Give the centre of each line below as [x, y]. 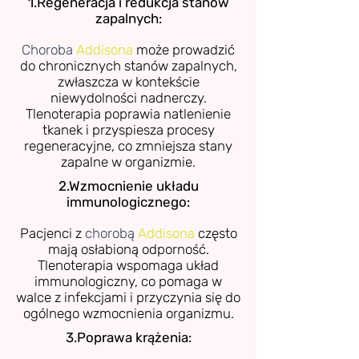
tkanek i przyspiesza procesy [128, 129]
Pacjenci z [52, 233]
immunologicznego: [128, 202]
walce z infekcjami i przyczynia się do [128, 297]
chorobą [109, 233]
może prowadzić [184, 49]
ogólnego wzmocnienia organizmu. [128, 313]
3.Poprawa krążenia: [128, 337]
